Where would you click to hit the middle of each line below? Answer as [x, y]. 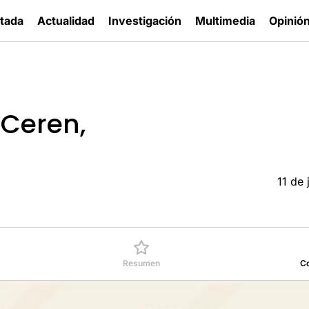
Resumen [142, 263]
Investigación [145, 21]
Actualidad [66, 21]
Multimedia [226, 21]
